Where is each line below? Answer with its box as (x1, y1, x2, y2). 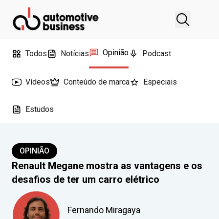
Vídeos (25, 77, 50, 87)
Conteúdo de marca (64, 77, 130, 87)
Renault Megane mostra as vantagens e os (12, 160, 202, 172)
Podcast (142, 49, 171, 58)
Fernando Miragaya (67, 204, 140, 215)
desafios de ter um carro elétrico (12, 174, 159, 185)
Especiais (143, 77, 177, 87)
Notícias (61, 49, 89, 58)
